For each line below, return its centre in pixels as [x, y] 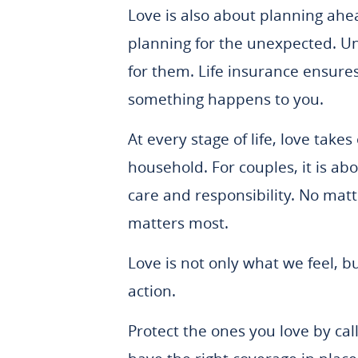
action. [152, 291]
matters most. [178, 223]
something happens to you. [228, 99]
